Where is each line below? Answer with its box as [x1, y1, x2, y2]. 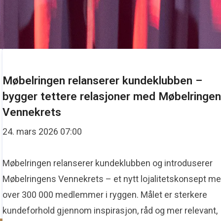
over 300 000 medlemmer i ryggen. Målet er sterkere [2, 189, 208, 200]
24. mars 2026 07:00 [2, 126, 82, 137]
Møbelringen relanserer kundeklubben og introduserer [2, 158, 213, 168]
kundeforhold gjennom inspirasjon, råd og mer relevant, [2, 205, 218, 216]
